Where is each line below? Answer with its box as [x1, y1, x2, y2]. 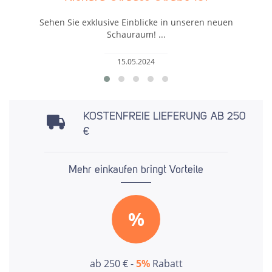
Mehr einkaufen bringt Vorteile [69, 165, 203, 175]
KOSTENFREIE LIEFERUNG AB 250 [83, 111, 246, 122]
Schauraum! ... [106, 28, 166, 40]
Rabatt [149, 256, 183, 270]
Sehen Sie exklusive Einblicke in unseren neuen [39, 16, 233, 28]
